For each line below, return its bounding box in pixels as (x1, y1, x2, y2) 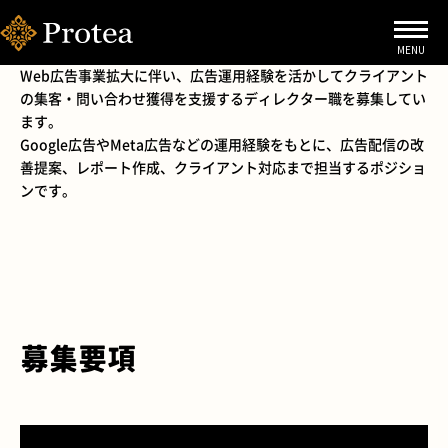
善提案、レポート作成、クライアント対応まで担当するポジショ (20, 157, 426, 177)
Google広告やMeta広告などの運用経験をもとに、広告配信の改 (20, 134, 424, 154)
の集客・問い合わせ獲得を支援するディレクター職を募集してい (20, 88, 426, 108)
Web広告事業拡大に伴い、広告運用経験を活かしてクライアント (20, 65, 428, 85)
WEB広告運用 (20, 25, 208, 56)
